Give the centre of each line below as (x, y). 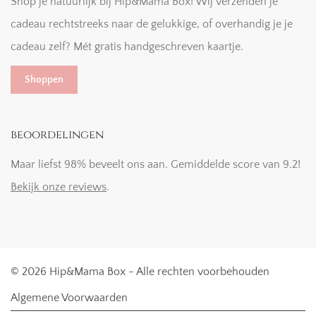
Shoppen (44, 80)
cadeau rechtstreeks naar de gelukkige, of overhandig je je (152, 24)
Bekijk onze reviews (59, 187)
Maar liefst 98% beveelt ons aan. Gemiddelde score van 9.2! (156, 165)
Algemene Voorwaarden (69, 298)
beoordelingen (57, 135)
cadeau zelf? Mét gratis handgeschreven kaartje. (128, 47)
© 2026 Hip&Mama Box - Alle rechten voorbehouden (140, 272)
